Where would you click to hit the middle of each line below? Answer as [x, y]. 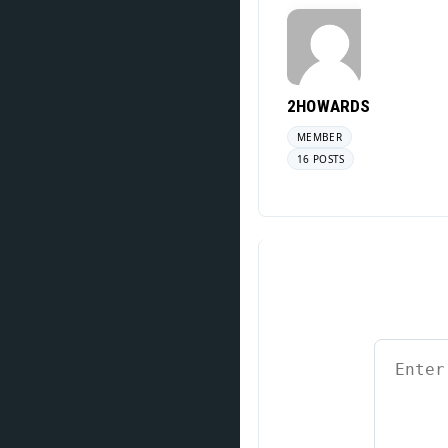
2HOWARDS [329, 106]
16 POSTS [321, 159]
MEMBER [319, 137]
